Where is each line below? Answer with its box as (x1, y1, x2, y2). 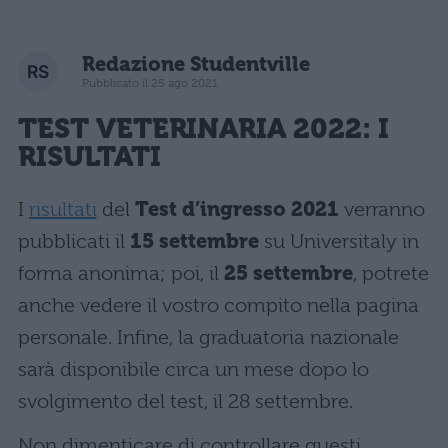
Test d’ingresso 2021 (134, 198, 339, 222)
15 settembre (130, 230, 259, 254)
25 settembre (224, 262, 353, 286)
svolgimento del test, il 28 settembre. (18, 390, 353, 414)
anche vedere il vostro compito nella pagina (18, 294, 419, 318)
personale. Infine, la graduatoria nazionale (18, 326, 399, 350)
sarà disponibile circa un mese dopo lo (18, 358, 369, 382)
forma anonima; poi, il (18, 262, 224, 286)
